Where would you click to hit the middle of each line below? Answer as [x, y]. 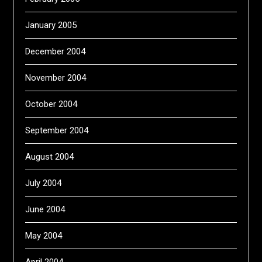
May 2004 [44, 236]
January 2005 [51, 25]
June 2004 [45, 209]
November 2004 [56, 78]
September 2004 [57, 130]
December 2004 [56, 51]
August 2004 [50, 157]
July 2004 [44, 183]
